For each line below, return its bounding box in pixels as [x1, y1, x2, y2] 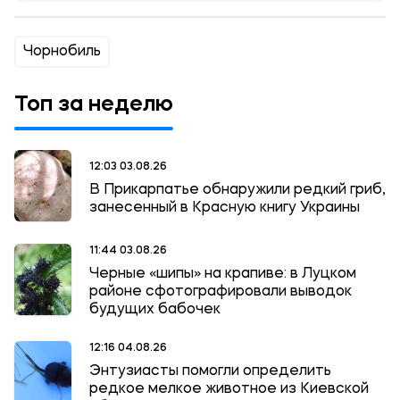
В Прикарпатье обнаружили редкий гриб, [89, 182, 386, 197]
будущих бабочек [89, 303, 221, 317]
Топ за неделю [14, 95, 173, 116]
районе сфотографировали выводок [89, 285, 352, 299]
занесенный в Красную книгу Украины [89, 200, 360, 215]
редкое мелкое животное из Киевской [89, 382, 369, 396]
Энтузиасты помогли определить [89, 364, 331, 379]
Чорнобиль [23, 45, 101, 59]
